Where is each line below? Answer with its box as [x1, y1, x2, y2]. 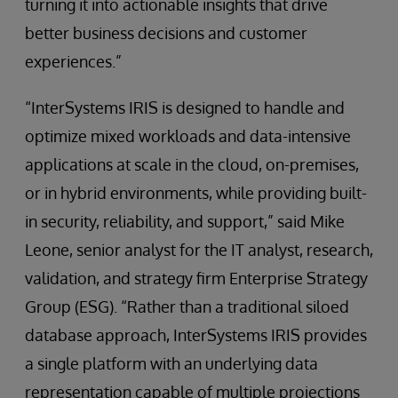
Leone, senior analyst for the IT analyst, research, [25, 240, 373, 259]
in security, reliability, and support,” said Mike [25, 211, 345, 231]
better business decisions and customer [25, 23, 307, 43]
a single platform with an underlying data [25, 354, 318, 373]
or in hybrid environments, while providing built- [25, 183, 367, 203]
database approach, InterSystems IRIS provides [25, 325, 367, 345]
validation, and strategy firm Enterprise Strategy [25, 268, 368, 288]
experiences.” [25, 52, 122, 71]
